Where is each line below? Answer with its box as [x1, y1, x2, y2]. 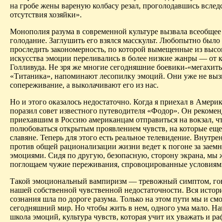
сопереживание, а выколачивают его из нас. [10, 81, 159, 90]
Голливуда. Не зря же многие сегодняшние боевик [10, 63, 180, 72]
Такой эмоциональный [10, 177, 89, 186]
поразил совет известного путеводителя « [10, 107, 151, 115]
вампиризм [89, 177, 127, 186]
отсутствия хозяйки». [10, 10, 82, 19]
